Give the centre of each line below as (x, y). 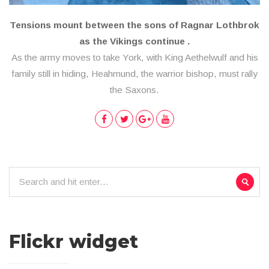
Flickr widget (74, 242)
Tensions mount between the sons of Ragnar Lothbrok (134, 25)
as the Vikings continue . (134, 41)
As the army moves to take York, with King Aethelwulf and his (134, 58)
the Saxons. (134, 90)
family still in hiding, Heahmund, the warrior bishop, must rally (134, 74)
